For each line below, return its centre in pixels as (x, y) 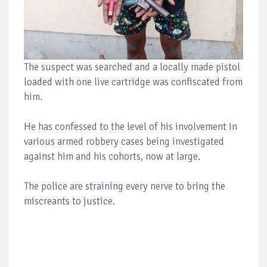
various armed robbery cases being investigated (124, 141)
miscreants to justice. (69, 201)
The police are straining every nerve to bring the (125, 186)
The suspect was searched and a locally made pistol (132, 67)
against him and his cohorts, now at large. (112, 156)
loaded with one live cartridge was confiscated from (133, 82)
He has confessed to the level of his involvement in (131, 126)
